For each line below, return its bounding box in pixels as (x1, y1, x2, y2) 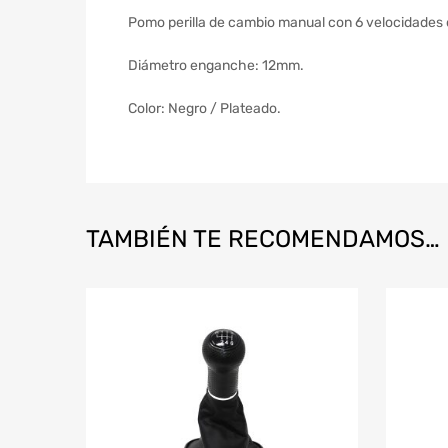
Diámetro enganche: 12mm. (128, 56, 304, 74)
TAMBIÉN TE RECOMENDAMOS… (86, 224, 440, 253)
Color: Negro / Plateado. (128, 99, 281, 117)
